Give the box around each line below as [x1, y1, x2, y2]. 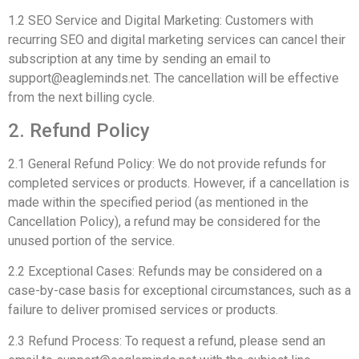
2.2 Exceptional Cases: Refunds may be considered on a [8, 264, 322, 280]
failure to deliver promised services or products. [8, 302, 278, 318]
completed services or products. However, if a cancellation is [8, 175, 349, 191]
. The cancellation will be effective [148, 71, 339, 87]
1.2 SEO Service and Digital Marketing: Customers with [8, 13, 313, 29]
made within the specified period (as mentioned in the [8, 194, 309, 210]
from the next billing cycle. [8, 90, 155, 106]
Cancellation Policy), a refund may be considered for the [8, 213, 321, 229]
